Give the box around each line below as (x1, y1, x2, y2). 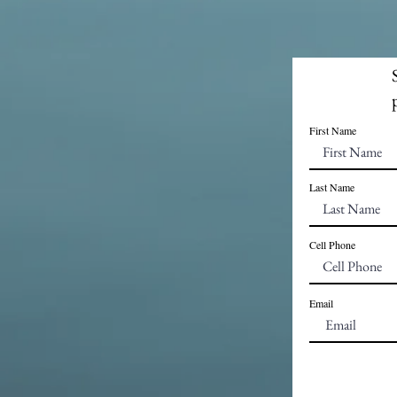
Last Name (309, 180, 354, 195)
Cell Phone (309, 237, 355, 253)
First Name (309, 123, 356, 138)
